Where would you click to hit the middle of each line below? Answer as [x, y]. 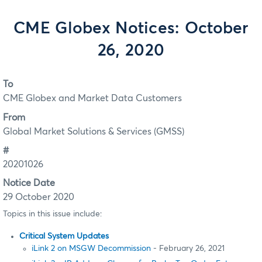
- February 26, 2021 [188, 249]
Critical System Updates [64, 237]
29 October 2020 [39, 197]
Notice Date [29, 183]
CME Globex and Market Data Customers [92, 99]
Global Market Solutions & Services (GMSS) [94, 131]
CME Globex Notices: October [131, 29]
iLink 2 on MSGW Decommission [91, 249]
